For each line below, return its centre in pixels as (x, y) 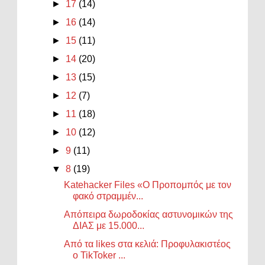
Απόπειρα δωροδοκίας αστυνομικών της (149, 214)
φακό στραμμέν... (108, 196)
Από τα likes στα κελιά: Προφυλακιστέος (148, 244)
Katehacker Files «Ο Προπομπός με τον (148, 185)
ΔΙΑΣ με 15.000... (109, 225)
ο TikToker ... (99, 255)
